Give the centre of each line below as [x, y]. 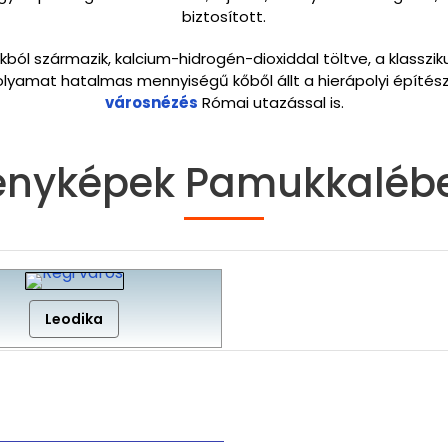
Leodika [74, 318]
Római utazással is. [270, 102]
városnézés [151, 102]
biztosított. [224, 16]
